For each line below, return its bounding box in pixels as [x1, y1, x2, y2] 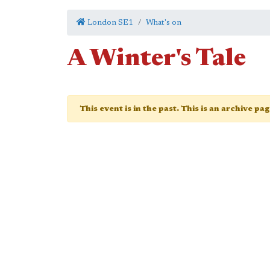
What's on [146, 19, 181, 27]
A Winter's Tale [67, 48, 246, 72]
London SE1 [86, 19, 133, 27]
